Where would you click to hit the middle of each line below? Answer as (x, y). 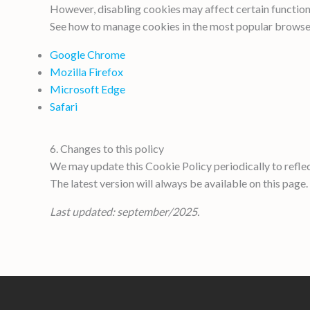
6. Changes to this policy (107, 148)
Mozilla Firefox (86, 71)
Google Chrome (88, 54)
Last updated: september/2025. (125, 211)
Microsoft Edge (88, 89)
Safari (64, 106)
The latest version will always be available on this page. (179, 183)
